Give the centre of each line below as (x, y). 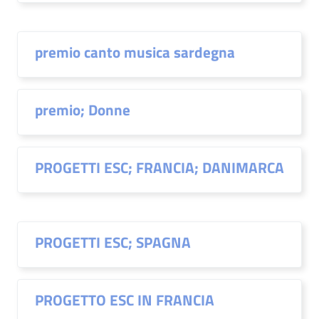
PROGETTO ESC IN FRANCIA (125, 300)
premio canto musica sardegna (135, 52)
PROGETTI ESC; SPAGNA (113, 242)
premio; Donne (83, 110)
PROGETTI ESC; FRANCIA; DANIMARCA (159, 167)
